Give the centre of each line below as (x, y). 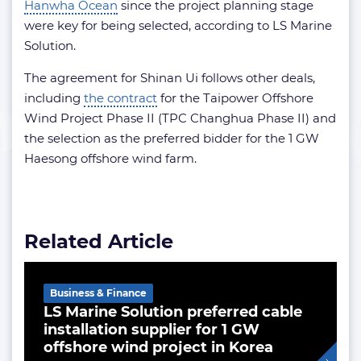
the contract (120, 98)
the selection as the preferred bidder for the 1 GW (172, 138)
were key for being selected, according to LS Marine (178, 25)
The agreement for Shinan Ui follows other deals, (170, 78)
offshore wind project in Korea (158, 347)
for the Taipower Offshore (235, 98)
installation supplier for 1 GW (151, 330)
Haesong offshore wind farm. (110, 158)
